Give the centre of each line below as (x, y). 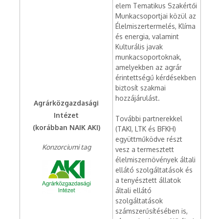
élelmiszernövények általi (155, 160)
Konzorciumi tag (66, 147)
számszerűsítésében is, (152, 211)
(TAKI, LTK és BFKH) (146, 129)
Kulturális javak (139, 47)
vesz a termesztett (145, 149)
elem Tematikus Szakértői (156, 6)
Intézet (66, 115)
